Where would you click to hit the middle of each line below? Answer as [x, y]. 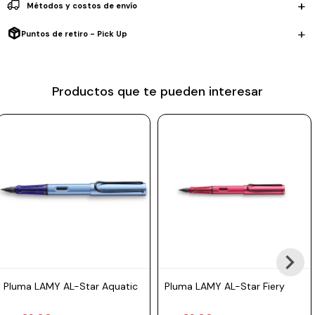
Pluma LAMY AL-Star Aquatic [71, 286]
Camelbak [31, 67]
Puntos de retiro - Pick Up [74, 34]
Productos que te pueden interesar [157, 91]
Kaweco [26, 118]
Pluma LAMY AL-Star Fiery [225, 286]
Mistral [25, 42]
